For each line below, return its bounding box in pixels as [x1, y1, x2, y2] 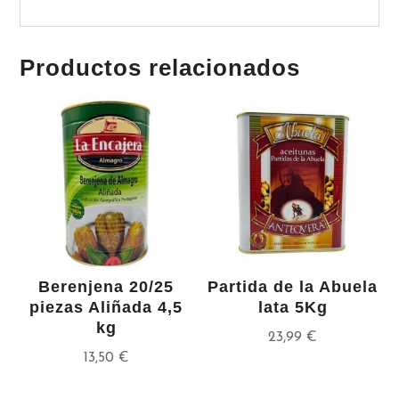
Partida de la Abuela [208, 278, 379, 297]
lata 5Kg [257, 298, 328, 317]
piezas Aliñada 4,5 [29, 298, 183, 317]
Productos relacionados [20, 53, 301, 81]
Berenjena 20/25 [38, 278, 175, 297]
